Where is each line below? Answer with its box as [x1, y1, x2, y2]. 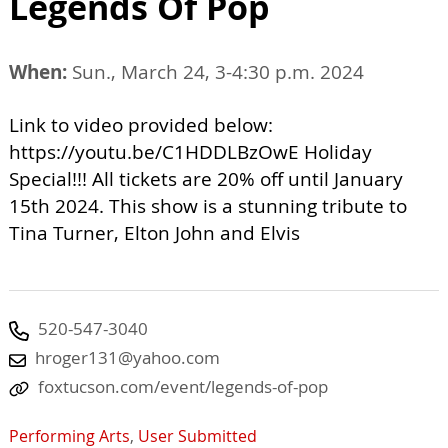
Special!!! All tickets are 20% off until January [9, 166, 403, 193]
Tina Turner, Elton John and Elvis [9, 220, 300, 247]
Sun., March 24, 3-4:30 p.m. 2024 [67, 59, 364, 86]
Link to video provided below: [9, 112, 273, 139]
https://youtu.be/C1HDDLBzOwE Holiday [9, 139, 372, 166]
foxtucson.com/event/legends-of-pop [38, 375, 328, 399]
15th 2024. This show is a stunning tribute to [9, 193, 407, 220]
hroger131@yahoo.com [35, 346, 220, 370]
